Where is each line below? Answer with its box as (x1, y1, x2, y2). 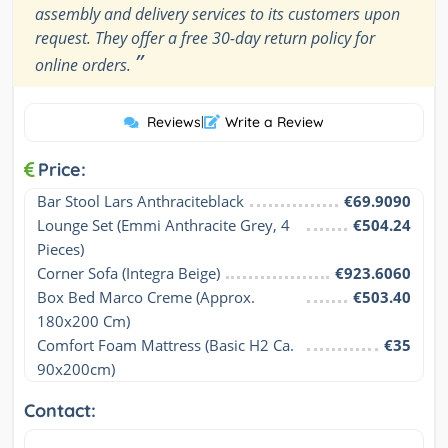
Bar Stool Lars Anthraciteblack (37, 190, 244, 211)
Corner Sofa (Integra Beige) (37, 262, 220, 283)
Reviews (147, 112, 201, 131)
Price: (38, 157, 86, 181)
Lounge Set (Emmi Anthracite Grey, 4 (37, 214, 290, 235)
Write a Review (225, 112, 324, 131)
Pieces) (37, 238, 84, 259)
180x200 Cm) (37, 310, 130, 331)
